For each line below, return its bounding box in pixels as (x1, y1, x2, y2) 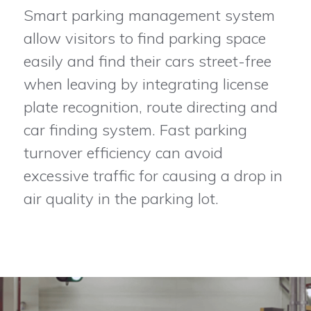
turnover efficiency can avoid (23, 143, 223, 163)
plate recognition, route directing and (23, 97, 278, 117)
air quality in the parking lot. (23, 189, 219, 209)
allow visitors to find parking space (23, 28, 266, 49)
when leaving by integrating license (23, 74, 269, 94)
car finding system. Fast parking (23, 120, 247, 140)
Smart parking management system (23, 6, 275, 26)
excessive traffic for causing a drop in (23, 166, 283, 186)
